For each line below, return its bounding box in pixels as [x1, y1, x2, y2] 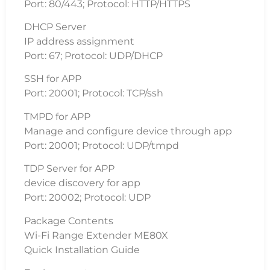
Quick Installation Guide [24, 243, 140, 256]
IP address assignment [24, 35, 134, 47]
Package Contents [24, 215, 113, 227]
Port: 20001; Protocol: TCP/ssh [24, 87, 163, 99]
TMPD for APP [24, 110, 90, 122]
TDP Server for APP [24, 163, 115, 175]
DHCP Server [24, 20, 86, 33]
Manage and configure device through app [24, 125, 232, 137]
